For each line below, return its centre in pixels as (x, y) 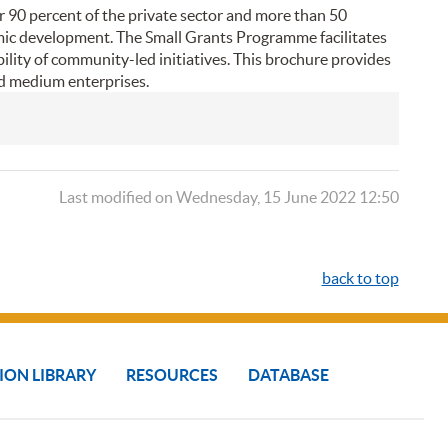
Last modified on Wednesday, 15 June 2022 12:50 (228, 197)
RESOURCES (172, 375)
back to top (360, 278)
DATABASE (288, 375)
